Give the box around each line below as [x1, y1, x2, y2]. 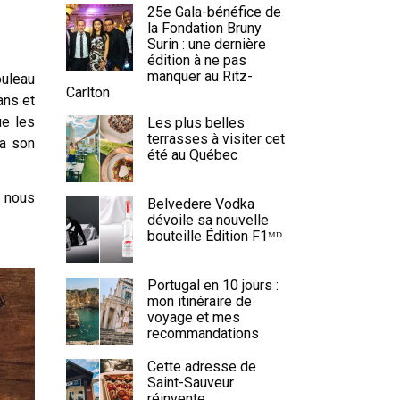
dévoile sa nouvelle [147, 212, 269, 229]
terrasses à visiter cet [147, 130, 285, 147]
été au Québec [147, 146, 237, 163]
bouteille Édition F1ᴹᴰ [147, 228, 282, 245]
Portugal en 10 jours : [147, 277, 279, 294]
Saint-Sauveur [147, 374, 234, 391]
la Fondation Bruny [147, 20, 262, 37]
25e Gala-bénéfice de [147, 4, 281, 21]
